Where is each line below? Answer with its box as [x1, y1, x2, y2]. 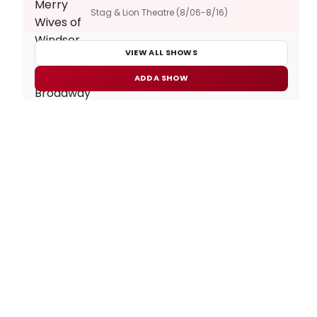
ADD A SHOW [134, 72, 188, 84]
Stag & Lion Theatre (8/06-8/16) [91, 6, 228, 18]
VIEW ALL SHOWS [125, 47, 198, 59]
